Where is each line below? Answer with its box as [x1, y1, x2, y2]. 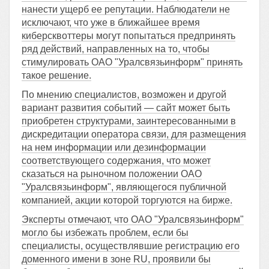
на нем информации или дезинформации [22, 142, 206, 153]
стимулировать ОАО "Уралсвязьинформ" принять [22, 57, 243, 67]
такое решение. [22, 70, 91, 80]
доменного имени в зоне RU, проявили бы [22, 254, 211, 264]
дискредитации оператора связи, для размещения [22, 129, 246, 139]
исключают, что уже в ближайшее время [22, 17, 200, 28]
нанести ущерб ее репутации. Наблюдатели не [22, 4, 230, 14]
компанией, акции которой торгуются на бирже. [22, 195, 232, 205]
